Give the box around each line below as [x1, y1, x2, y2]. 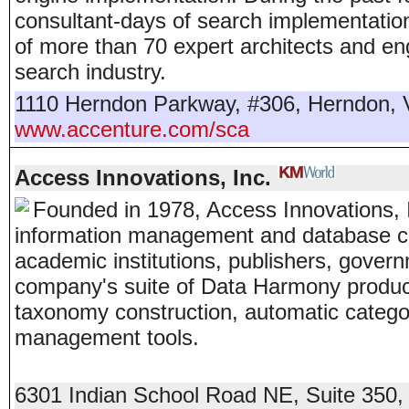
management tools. [15, 325, 199, 350]
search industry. [15, 59, 166, 84]
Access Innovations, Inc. [15, 165, 271, 190]
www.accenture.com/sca [15, 117, 249, 142]
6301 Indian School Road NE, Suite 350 [15, 383, 397, 407]
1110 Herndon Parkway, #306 [15, 91, 295, 116]
